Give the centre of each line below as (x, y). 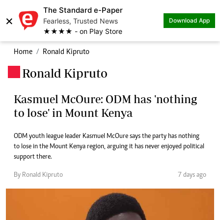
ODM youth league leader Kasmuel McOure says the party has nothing (107, 137)
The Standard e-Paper (83, 10)
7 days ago (192, 175)
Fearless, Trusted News (81, 21)
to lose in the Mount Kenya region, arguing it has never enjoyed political (109, 147)
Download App (193, 20)
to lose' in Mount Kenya (73, 113)
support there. (33, 157)
